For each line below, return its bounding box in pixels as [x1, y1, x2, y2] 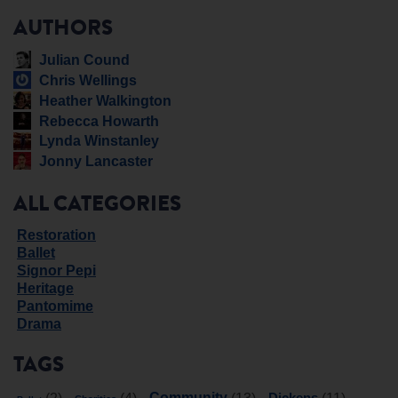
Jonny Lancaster [39, 154, 153, 170]
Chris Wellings [39, 72, 137, 88]
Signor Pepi [17, 263, 96, 279]
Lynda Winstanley [39, 133, 159, 149]
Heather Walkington [39, 92, 171, 108]
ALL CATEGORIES [13, 195, 181, 218]
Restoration [17, 227, 96, 243]
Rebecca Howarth [39, 113, 159, 129]
